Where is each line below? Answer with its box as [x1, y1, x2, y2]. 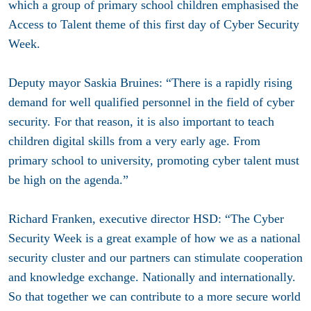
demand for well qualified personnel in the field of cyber [8, 94, 294, 109]
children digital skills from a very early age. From [8, 133, 260, 148]
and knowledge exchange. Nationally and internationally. [8, 269, 296, 284]
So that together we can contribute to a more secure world [8, 289, 301, 303]
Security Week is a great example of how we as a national [8, 230, 301, 245]
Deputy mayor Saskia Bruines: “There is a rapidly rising [8, 75, 292, 90]
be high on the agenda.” [8, 172, 128, 187]
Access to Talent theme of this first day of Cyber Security [8, 17, 299, 31]
